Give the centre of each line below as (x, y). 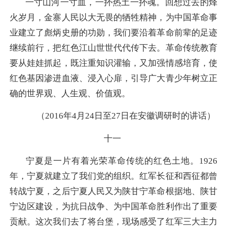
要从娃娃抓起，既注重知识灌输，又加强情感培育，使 (113, 63)
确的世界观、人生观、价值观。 (70, 94)
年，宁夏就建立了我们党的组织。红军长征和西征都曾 (113, 176)
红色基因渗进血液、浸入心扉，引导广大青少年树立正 (113, 79)
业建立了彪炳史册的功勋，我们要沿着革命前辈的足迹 (113, 33)
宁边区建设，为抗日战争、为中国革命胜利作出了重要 (113, 206)
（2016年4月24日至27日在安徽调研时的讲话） (126, 116)
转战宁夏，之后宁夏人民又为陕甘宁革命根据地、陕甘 (113, 191)
